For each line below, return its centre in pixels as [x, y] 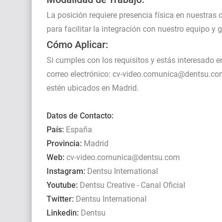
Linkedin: [63, 213]
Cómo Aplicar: [77, 44]
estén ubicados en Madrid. [93, 88]
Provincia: [64, 143]
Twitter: [60, 199]
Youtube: [63, 185]
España [79, 129]
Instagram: [66, 171]
